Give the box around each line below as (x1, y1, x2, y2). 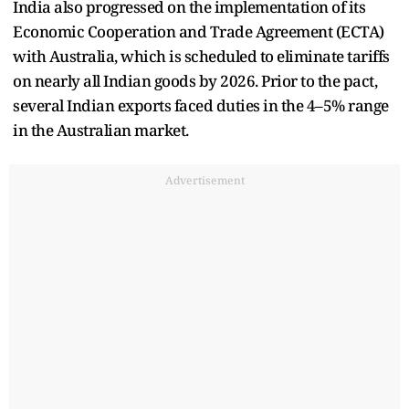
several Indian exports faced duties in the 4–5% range (13, 95, 389, 117)
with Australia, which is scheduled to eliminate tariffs (13, 46, 390, 68)
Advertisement (164, 173, 245, 189)
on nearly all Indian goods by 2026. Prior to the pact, (13, 70, 377, 92)
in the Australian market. (13, 120, 189, 142)
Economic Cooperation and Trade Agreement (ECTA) (13, 21, 384, 43)
